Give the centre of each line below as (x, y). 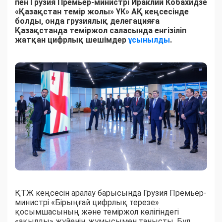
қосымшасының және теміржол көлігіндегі (97, 212)
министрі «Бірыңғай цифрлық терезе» (87, 203)
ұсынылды (149, 40)
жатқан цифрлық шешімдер (72, 40)
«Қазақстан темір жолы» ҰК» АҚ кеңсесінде (102, 12)
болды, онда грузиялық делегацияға (87, 21)
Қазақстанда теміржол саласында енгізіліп (101, 31)
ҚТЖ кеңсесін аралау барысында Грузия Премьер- (111, 193)
